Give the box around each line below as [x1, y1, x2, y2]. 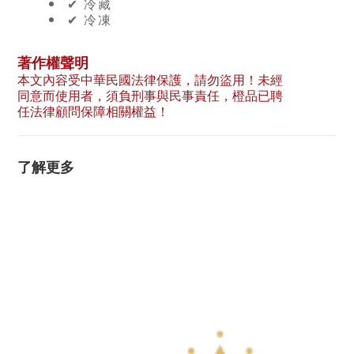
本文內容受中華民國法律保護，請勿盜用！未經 [17, 70, 283, 88]
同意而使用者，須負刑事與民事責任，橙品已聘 [17, 86, 283, 104]
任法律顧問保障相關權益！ [17, 102, 169, 120]
